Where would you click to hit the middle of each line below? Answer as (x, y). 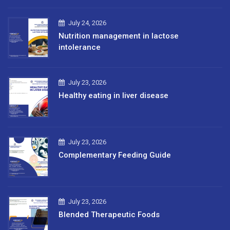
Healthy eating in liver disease (113, 95)
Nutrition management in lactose (119, 36)
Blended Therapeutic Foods (109, 215)
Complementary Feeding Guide (115, 155)
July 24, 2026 (87, 23)
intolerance (80, 47)
